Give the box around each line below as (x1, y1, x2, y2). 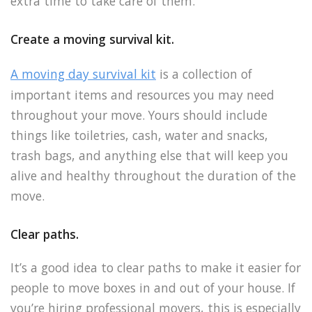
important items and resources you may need (10, 86, 274, 104)
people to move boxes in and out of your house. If (10, 279, 295, 296)
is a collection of (156, 65, 252, 83)
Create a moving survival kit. (10, 31, 174, 48)
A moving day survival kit (10, 65, 156, 83)
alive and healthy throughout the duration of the (10, 167, 296, 185)
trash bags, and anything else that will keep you (10, 147, 288, 164)
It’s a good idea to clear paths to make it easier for (10, 259, 301, 276)
